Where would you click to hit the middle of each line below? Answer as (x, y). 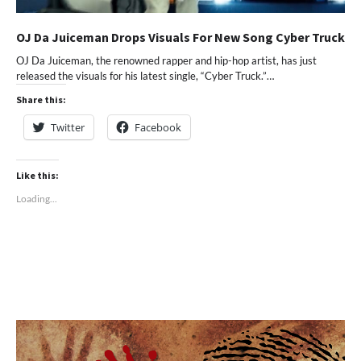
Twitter (68, 128)
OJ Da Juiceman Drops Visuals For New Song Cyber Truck (180, 37)
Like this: (37, 176)
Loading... (37, 199)
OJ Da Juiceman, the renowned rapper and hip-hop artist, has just (166, 61)
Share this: (41, 100)
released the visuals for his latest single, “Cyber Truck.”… (145, 76)
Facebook (158, 128)
